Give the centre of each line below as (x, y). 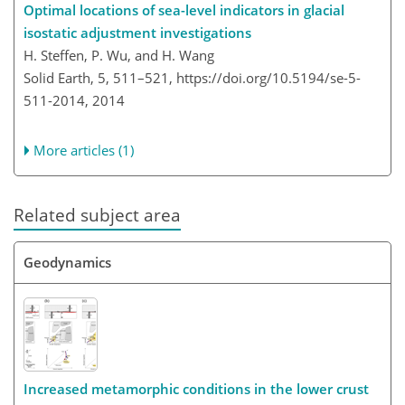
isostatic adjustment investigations (137, 33)
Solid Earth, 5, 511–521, (100, 78)
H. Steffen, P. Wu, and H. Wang (119, 56)
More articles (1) (84, 151)
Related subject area (97, 215)
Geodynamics (67, 262)
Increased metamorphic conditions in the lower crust (196, 389)
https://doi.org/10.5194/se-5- (268, 78)
